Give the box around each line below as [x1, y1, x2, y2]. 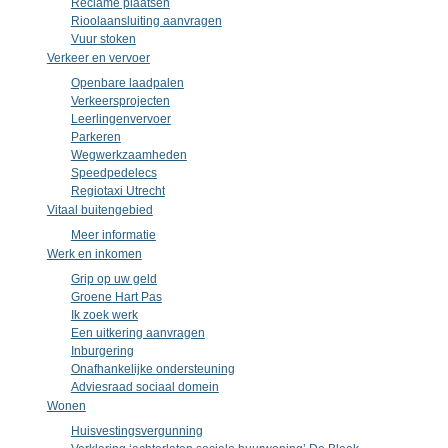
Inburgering [70, 344, 134, 358]
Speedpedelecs [70, 166, 157, 180]
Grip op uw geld [70, 272, 157, 286]
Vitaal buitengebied [46, 203, 153, 217]
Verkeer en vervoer [46, 51, 150, 65]
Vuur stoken [70, 32, 136, 46]
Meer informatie [70, 228, 156, 242]
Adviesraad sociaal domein [70, 380, 219, 394]
